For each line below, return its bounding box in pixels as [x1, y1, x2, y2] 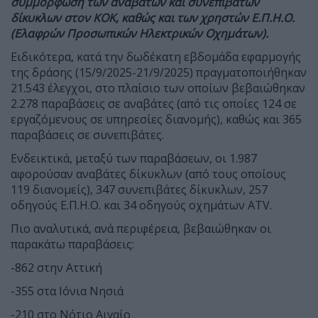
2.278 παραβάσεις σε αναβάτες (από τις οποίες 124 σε [11, 95, 297, 111]
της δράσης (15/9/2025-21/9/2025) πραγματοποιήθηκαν [11, 64, 307, 80]
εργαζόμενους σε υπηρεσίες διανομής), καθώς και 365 [11, 111, 302, 127]
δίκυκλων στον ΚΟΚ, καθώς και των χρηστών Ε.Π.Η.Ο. [11, 9, 295, 26]
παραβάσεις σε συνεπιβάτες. [11, 126, 164, 143]
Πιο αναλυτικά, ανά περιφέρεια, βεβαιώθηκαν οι [11, 220, 271, 236]
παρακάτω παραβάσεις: [11, 236, 134, 252]
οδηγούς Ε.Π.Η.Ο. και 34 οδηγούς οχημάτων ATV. [11, 197, 272, 213]
